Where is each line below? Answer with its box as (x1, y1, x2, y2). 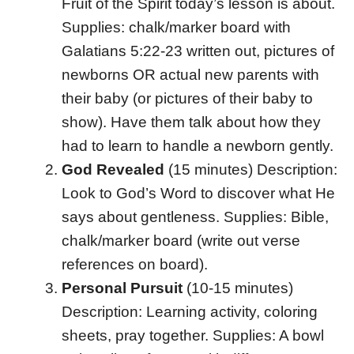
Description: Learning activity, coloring (61, 303, 318, 320)
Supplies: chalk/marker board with (61, 18, 291, 36)
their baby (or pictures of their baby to (61, 89, 313, 107)
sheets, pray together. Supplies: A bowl (61, 326, 324, 344)
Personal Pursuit (61, 279, 186, 296)
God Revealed (61, 160, 168, 178)
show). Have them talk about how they (61, 113, 321, 130)
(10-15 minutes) (186, 279, 293, 296)
